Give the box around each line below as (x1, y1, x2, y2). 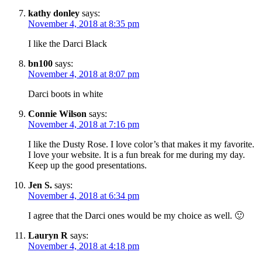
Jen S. (28, 180, 52, 191)
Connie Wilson (28, 109, 87, 119)
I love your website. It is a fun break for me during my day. (28, 150, 245, 160)
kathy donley (28, 8, 80, 19)
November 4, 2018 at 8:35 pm (28, 19, 139, 29)
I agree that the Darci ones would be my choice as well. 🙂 (28, 211, 244, 221)
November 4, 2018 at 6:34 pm (28, 191, 139, 201)
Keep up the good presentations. (28, 160, 147, 171)
